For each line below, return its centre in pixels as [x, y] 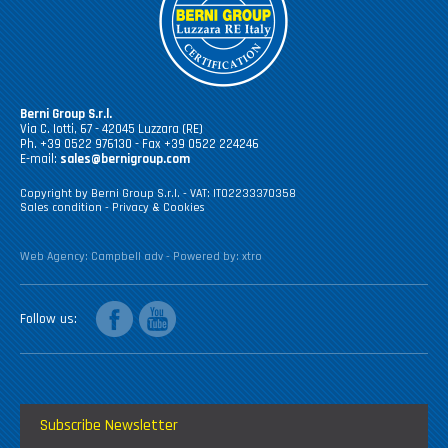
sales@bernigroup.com [125, 159]
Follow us [47, 319]
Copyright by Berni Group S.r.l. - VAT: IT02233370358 [158, 193]
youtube [160, 308]
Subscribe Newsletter [109, 425]
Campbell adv [127, 256]
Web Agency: [55, 256]
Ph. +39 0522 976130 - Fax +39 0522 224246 [139, 144]
